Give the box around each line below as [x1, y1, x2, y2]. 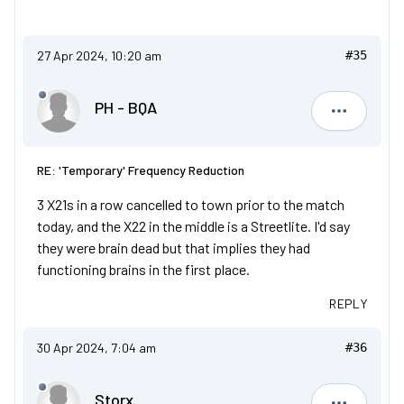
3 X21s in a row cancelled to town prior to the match [37, 196, 344, 213]
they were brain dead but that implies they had [37, 239, 310, 256]
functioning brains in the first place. [37, 261, 250, 278]
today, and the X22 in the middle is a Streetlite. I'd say [37, 217, 350, 234]
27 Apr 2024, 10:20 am [37, 48, 161, 63]
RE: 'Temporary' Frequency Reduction [37, 162, 244, 178]
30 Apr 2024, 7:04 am [37, 340, 156, 355]
